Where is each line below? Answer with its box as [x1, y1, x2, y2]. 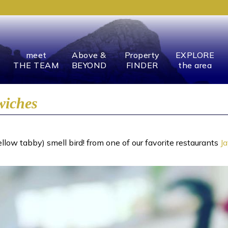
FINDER [126, 60, 158, 70]
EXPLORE [175, 50, 215, 60]
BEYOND [71, 60, 107, 70]
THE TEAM [13, 60, 60, 70]
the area [178, 60, 212, 70]
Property [124, 50, 160, 60]
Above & [72, 50, 106, 60]
